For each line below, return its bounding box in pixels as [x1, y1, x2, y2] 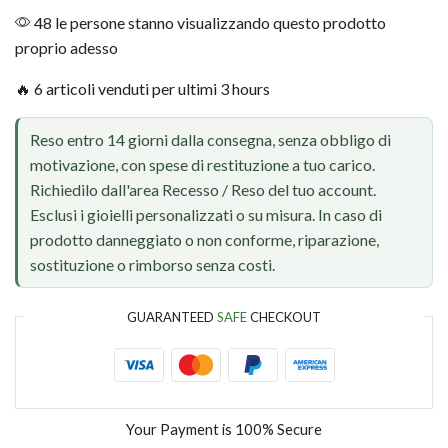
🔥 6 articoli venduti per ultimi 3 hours [15, 78, 270, 98]
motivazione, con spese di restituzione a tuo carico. [29, 155, 375, 175]
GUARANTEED [127, 308, 217, 325]
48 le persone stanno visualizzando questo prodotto [31, 12, 386, 32]
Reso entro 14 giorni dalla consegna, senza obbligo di [29, 130, 391, 150]
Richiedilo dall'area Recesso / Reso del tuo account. [29, 180, 376, 200]
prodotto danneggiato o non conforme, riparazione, [29, 230, 379, 250]
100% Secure [235, 419, 322, 438]
